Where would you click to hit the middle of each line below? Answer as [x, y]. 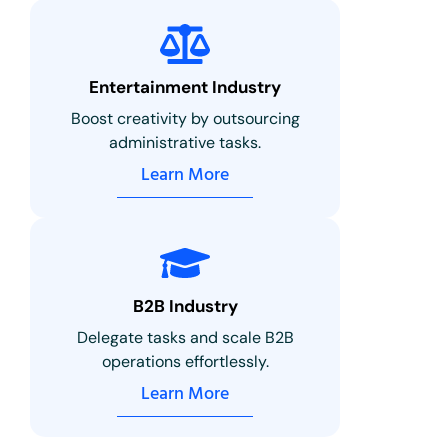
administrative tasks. [185, 142]
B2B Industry [185, 305]
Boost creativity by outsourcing [185, 118]
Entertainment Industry [185, 86]
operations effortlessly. [185, 361]
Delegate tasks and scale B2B [185, 337]
